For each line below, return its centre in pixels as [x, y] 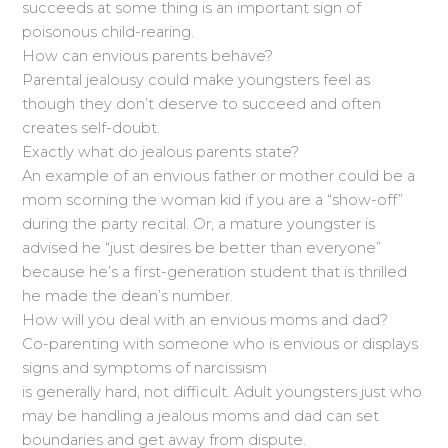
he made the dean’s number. [128, 296]
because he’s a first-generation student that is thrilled [215, 272]
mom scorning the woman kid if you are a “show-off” [213, 200]
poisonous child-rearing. [108, 32]
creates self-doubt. [91, 128]
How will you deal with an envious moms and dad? [205, 320]
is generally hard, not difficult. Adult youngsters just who [222, 392]
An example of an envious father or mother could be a [219, 176]
